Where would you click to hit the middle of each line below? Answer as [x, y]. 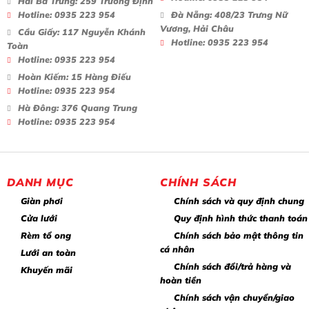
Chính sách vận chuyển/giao [234, 297]
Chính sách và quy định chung [239, 200]
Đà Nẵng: [191, 14]
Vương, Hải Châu [197, 28]
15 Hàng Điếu [100, 76]
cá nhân [177, 249]
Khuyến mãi [47, 269]
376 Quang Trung [98, 107]
